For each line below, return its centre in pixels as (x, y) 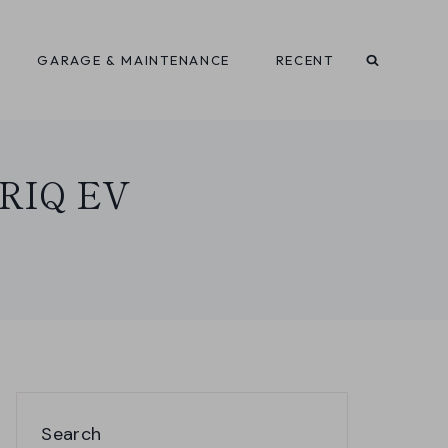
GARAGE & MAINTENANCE (134, 60)
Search (71, 434)
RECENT (304, 60)
